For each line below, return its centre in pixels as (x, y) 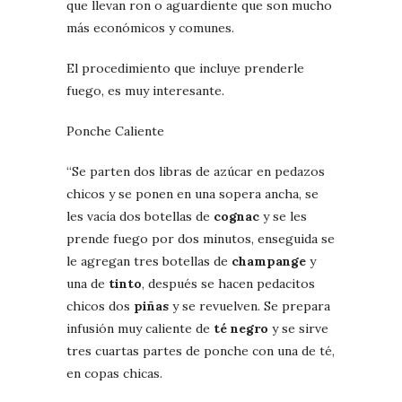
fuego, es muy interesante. (145, 90)
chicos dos (100, 306)
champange (269, 261)
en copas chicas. (114, 373)
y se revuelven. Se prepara (249, 306)
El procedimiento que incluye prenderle (185, 68)
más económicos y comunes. (150, 27)
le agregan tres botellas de (149, 261)
